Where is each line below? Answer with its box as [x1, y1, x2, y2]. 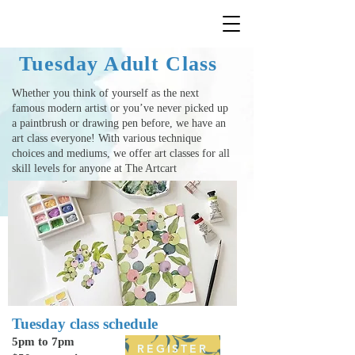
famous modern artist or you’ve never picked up [12, 102, 228, 114]
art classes [155, 147, 199, 159]
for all [199, 147, 230, 159]
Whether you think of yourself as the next [12, 87, 199, 99]
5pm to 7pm [12, 335, 78, 348]
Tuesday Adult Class [19, 52, 218, 75]
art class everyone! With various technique [12, 132, 201, 144]
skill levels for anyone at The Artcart [12, 162, 180, 174]
